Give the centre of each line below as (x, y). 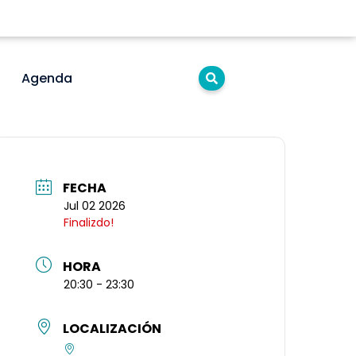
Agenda (46, 78)
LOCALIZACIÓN (112, 328)
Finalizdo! (89, 223)
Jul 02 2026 (95, 206)
